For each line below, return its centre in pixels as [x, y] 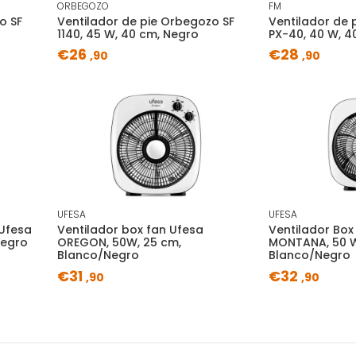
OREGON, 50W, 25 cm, [119, 243]
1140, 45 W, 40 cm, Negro [128, 34]
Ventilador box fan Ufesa [130, 230]
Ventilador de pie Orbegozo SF [145, 21]
